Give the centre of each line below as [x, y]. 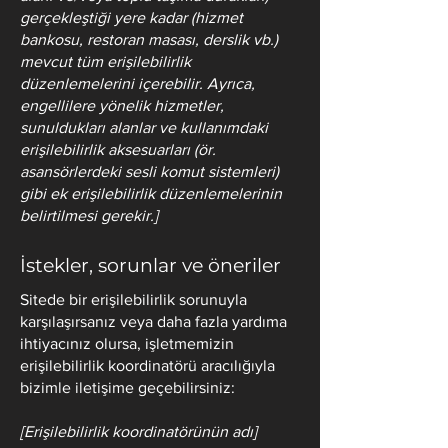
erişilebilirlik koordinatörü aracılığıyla [147, 365]
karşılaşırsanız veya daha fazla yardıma [153, 321]
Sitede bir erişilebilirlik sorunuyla [133, 299]
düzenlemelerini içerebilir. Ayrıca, [137, 83]
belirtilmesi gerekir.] [89, 215]
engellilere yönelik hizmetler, [122, 105]
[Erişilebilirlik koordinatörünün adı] [138, 431]
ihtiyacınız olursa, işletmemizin [127, 343]
